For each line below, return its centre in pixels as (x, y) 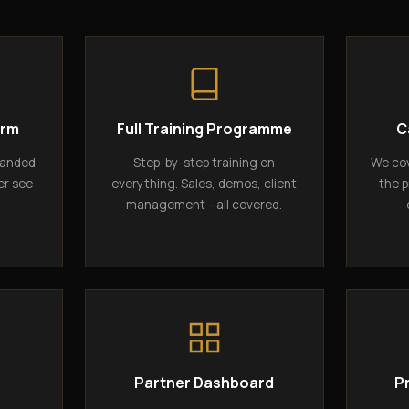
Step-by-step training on (204, 162)
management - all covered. (204, 204)
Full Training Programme (204, 128)
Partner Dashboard (204, 382)
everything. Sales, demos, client (204, 183)
